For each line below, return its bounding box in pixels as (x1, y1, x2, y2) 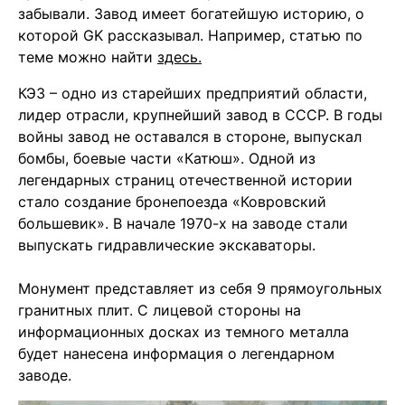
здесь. (157, 47, 202, 66)
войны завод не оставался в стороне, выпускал (18, 127, 362, 146)
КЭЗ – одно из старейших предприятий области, (18, 83, 367, 102)
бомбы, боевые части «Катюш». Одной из (18, 148, 316, 167)
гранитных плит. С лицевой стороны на (18, 300, 301, 319)
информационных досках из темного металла (18, 322, 349, 341)
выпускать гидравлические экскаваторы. (18, 235, 316, 254)
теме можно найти (18, 47, 157, 66)
